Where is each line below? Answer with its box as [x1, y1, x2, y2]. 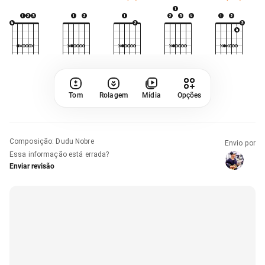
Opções [177, 91, 202, 99]
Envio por [224, 138, 256, 147]
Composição [9, 137, 53, 146]
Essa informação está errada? [9, 150, 109, 159]
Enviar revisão [9, 161, 54, 170]
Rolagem [99, 91, 128, 99]
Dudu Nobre [56, 137, 94, 146]
